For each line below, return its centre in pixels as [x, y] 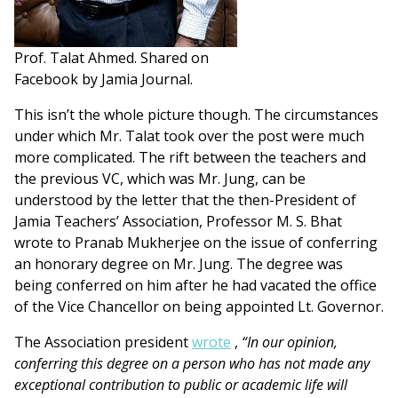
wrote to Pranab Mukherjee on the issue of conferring [196, 243]
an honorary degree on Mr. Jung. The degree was [179, 264]
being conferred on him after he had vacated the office [195, 286]
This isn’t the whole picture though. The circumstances [196, 115]
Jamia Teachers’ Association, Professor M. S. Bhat [178, 222]
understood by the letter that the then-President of [185, 200]
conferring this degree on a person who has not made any [192, 364]
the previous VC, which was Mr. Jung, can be [160, 179]
